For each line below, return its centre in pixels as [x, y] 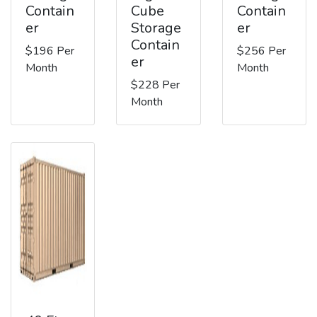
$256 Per [261, 51]
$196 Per [50, 51]
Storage [156, 28]
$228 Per [156, 85]
